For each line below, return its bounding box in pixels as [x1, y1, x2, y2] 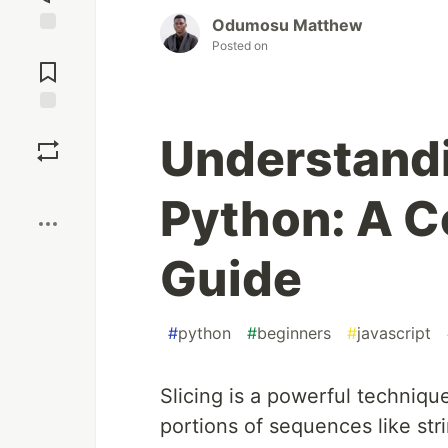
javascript [357, 323, 431, 344]
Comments [13, 55, 83, 73]
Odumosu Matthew [212, 15, 363, 36]
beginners [257, 323, 331, 344]
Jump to [21, 38, 75, 56]
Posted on [212, 38, 268, 54]
